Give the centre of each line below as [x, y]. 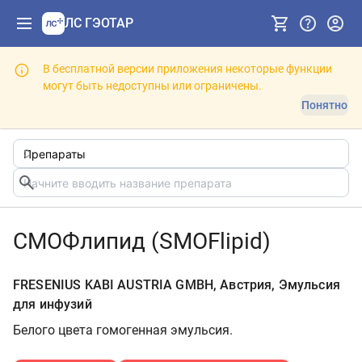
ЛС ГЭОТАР [99, 23]
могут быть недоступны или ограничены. [152, 86]
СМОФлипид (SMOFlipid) [142, 241]
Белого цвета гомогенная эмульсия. [123, 330]
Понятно [324, 105]
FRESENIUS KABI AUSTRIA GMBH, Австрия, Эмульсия [177, 285]
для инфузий [53, 304]
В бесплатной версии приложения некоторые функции [187, 69]
